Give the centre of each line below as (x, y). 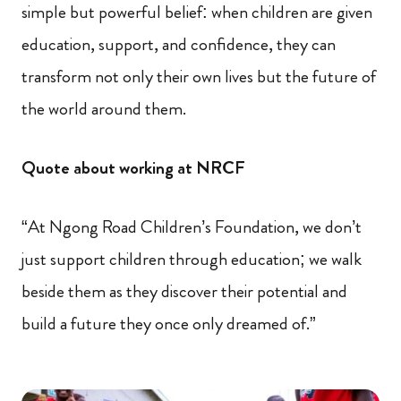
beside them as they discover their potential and (184, 291)
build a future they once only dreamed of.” (171, 323)
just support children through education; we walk (192, 259)
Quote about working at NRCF (135, 167)
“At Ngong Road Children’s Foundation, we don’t (192, 226)
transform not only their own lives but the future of (199, 76)
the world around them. (106, 108)
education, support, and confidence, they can (179, 44)
